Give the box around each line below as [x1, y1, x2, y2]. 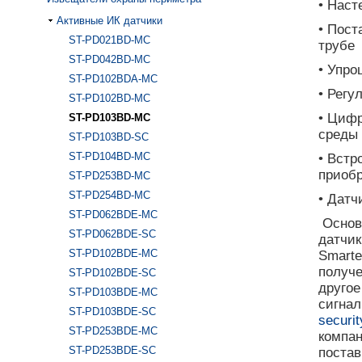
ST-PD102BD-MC [69, 92, 150, 104]
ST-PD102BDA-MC [69, 73, 158, 85]
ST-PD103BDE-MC [69, 286, 158, 298]
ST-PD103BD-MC [69, 112, 150, 124]
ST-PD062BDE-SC [69, 228, 156, 240]
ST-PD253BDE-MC [69, 325, 158, 337]
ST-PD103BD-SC [69, 131, 149, 143]
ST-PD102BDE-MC [69, 247, 158, 259]
